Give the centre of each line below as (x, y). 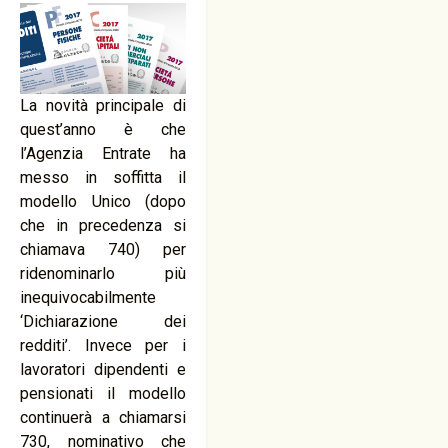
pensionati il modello (103, 394)
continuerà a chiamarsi (103, 418)
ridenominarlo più (103, 274)
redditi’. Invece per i (103, 346)
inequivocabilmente (88, 298)
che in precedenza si (103, 226)
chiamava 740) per (103, 250)
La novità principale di (103, 106)
